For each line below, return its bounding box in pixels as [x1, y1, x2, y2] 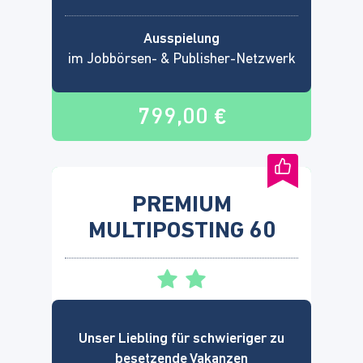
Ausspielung [143, 31, 220, 47]
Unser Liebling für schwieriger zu [79, 331, 284, 347]
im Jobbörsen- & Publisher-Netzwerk [67, 51, 296, 67]
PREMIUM [131, 193, 232, 217]
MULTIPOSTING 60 [88, 219, 275, 243]
